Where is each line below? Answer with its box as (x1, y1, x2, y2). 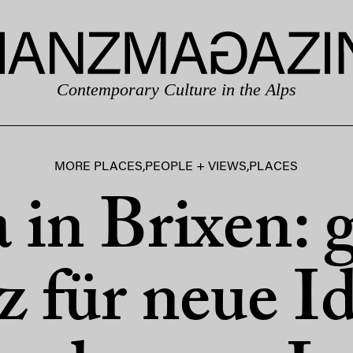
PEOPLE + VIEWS (145, 161, 247, 173)
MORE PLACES (54, 161, 143, 173)
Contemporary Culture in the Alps (56, 79, 297, 99)
